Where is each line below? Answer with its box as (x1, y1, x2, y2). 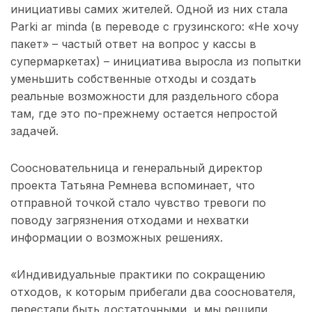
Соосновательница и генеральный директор (10, 160, 263, 175)
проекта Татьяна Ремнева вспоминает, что (10, 178, 255, 192)
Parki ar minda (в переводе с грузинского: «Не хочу (10, 19, 299, 33)
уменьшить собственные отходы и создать (10, 71, 256, 86)
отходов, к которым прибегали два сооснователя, (10, 284, 296, 299)
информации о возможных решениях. (10, 230, 223, 244)
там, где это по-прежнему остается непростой (10, 106, 277, 120)
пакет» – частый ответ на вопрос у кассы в (10, 36, 256, 51)
